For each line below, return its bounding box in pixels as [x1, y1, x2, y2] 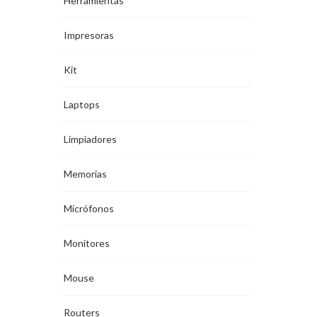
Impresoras [64, 29, 114, 42]
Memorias [64, 168, 107, 180]
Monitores [64, 237, 110, 250]
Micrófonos [64, 202, 114, 215]
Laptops [64, 98, 100, 111]
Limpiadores [64, 133, 117, 146]
